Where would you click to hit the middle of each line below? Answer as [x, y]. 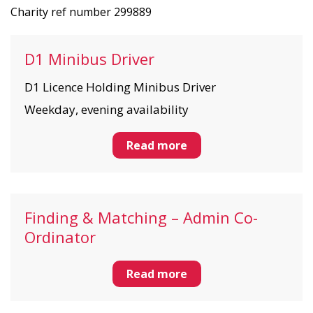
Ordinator [60, 237]
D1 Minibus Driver [89, 59]
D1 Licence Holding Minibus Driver [120, 87]
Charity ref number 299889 [81, 12]
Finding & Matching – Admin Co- [141, 217]
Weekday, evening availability [107, 109]
